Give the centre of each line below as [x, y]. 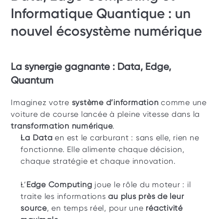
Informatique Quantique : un [101, 13]
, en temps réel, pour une [96, 208]
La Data [37, 138]
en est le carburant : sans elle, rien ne [126, 138]
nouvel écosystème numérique [107, 31]
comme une [183, 102]
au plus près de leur [146, 196]
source [34, 208]
